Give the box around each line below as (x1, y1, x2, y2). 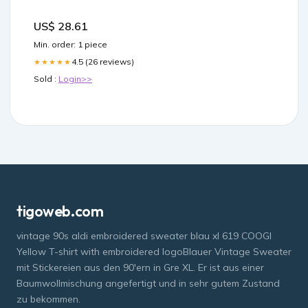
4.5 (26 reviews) (71, 56, 134, 67)
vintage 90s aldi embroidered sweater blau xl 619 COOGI (16, 230, 272, 243)
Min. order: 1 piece (34, 39, 107, 50)
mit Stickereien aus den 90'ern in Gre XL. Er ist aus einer (16, 261, 264, 274)
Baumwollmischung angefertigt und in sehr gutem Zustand (16, 277, 280, 290)
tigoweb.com (16, 201, 104, 221)
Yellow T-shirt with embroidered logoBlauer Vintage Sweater (16, 245, 291, 258)
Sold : (34, 74, 58, 85)
